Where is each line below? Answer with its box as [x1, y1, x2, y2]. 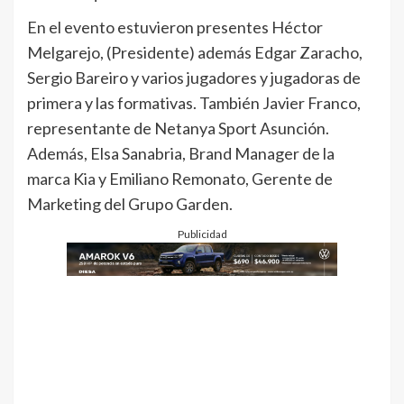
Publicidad [177, 226, 227, 241]
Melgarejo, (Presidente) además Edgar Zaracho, [27, 41, 363, 62]
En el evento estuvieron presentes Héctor [27, 16, 323, 37]
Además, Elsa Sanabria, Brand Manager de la [27, 142, 335, 163]
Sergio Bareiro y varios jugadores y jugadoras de [27, 67, 361, 87]
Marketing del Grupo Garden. [27, 193, 233, 214]
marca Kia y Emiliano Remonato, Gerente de [27, 168, 333, 188]
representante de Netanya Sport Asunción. [27, 117, 329, 138]
